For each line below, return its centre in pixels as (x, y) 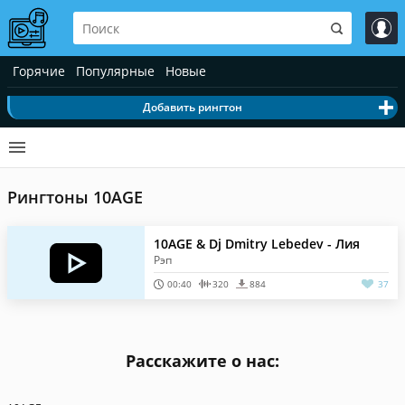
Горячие (39, 71)
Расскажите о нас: (202, 361)
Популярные (115, 71)
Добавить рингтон (192, 107)
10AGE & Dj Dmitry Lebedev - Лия (257, 244)
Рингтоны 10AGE (75, 197)
